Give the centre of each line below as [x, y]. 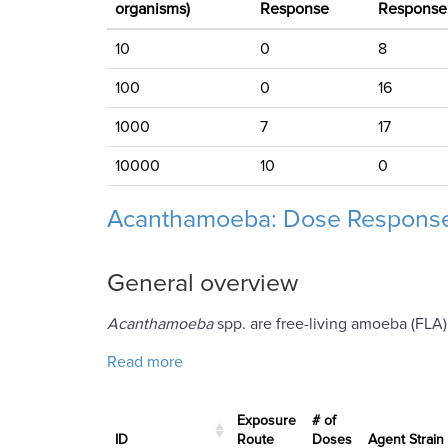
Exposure [266, 421]
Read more [145, 362]
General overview [202, 283]
